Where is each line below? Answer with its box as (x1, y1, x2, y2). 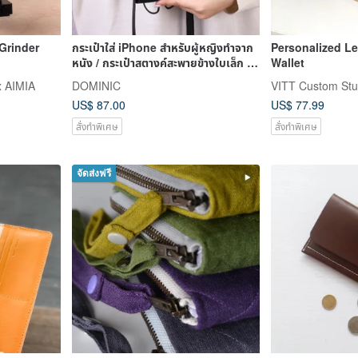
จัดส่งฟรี (76, 168, 111, 180)
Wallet (271, 54, 304, 70)
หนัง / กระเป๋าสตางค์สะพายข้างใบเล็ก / (71, 54, 250, 70)
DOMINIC (71, 77, 121, 93)
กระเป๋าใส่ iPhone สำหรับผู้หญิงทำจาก (71, 38, 253, 55)
